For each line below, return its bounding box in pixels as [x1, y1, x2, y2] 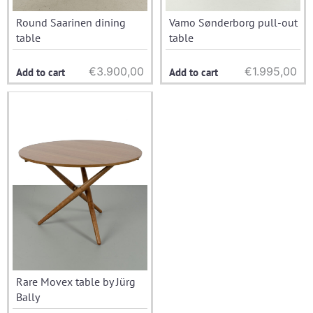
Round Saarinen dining [16, 15, 126, 29]
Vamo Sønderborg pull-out [169, 15, 298, 29]
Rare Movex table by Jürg [16, 274, 136, 289]
